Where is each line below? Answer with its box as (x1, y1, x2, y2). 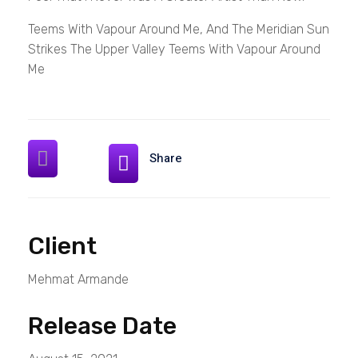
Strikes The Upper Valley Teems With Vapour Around (28, 42, 320, 57)
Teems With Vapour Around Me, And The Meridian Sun (28, 22, 329, 37)
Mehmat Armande (28, 272, 129, 287)
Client (28, 232, 97, 261)
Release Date (28, 312, 177, 340)
